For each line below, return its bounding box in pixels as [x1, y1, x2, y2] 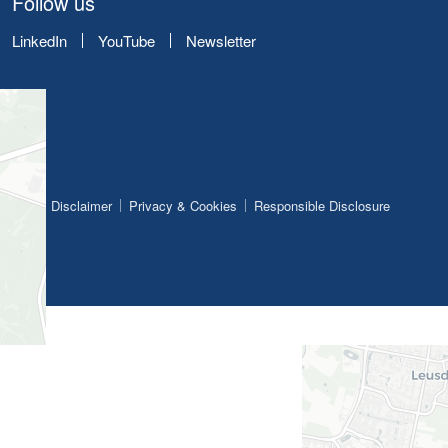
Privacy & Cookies [128, 196, 237, 216]
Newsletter [186, 30, 256, 52]
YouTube [98, 30, 155, 52]
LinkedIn [12, 30, 67, 52]
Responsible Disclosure [253, 196, 390, 216]
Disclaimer [50, 196, 112, 216]
